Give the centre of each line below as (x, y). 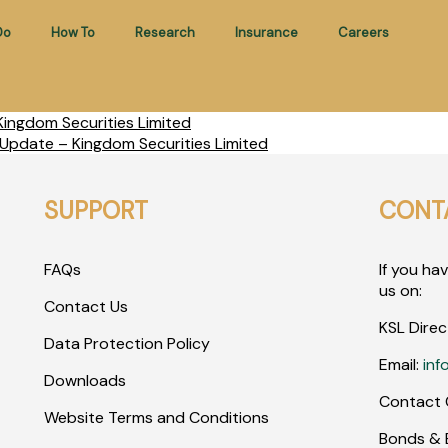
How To (72, 32)
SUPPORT (95, 210)
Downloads (84, 380)
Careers (363, 32)
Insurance (266, 32)
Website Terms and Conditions (156, 417)
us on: (401, 290)
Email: (401, 364)
